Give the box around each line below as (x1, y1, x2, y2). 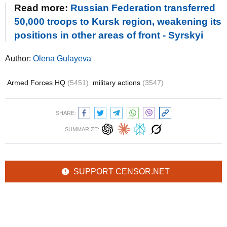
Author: (5, 54, 33, 63)
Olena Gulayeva (33, 54, 91, 63)
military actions (93, 79, 142, 87)
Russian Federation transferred (70, 3, 215, 13)
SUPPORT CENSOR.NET (73, 167, 170, 176)
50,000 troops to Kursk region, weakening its (14, 16, 221, 27)
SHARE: (56, 110, 76, 116)
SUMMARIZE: (65, 126, 99, 132)
